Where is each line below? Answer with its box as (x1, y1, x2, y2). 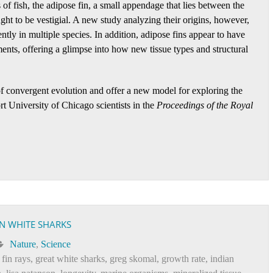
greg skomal (110, 253, 157, 264)
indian (210, 253, 234, 264)
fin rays (2, 253, 30, 264)
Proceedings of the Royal (157, 100, 253, 110)
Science (41, 239, 71, 249)
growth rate (161, 253, 205, 264)
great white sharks (35, 253, 105, 264)
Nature (10, 239, 36, 249)
